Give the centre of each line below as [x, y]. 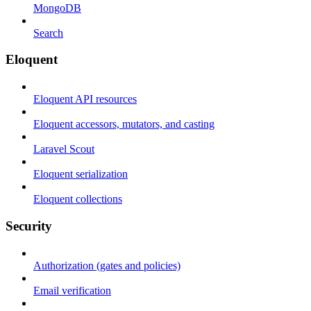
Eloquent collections [78, 199]
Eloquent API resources [85, 99]
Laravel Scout [64, 149]
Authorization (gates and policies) [107, 265]
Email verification [72, 290]
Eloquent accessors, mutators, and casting [124, 124]
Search [48, 33]
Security [29, 226]
